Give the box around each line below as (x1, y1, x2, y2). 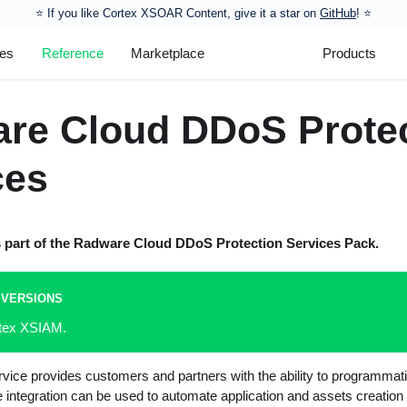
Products (323, 45, 377, 61)
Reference (41, 45, 104, 61)
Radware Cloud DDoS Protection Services (73, 234, 341, 251)
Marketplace (131, 45, 205, 61)
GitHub (320, 6, 356, 20)
